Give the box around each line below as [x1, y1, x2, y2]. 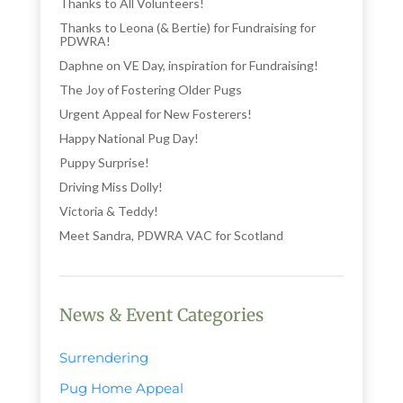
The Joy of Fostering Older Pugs [59, 81, 243, 97]
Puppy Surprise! [59, 154, 150, 170]
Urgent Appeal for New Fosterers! [59, 105, 253, 121]
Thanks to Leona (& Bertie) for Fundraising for [59, 19, 317, 35]
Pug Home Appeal [59, 380, 184, 398]
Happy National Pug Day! [59, 130, 200, 146]
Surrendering [59, 348, 149, 366]
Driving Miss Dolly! [59, 178, 164, 194]
